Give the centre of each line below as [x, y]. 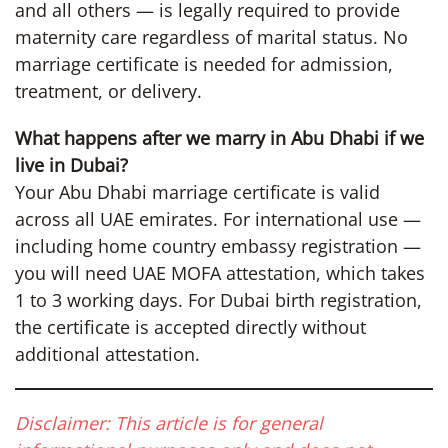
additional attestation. [107, 353]
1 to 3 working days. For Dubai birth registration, [218, 299]
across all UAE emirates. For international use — [218, 218]
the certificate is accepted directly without [190, 326]
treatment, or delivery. [108, 90]
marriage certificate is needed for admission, [204, 63]
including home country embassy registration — [218, 245]
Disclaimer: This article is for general [169, 422]
